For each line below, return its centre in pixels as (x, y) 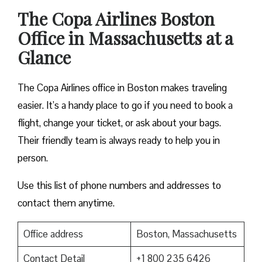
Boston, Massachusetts (186, 234)
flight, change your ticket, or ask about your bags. (119, 123)
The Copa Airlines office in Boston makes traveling (122, 88)
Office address (53, 234)
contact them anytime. (66, 203)
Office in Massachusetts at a (125, 38)
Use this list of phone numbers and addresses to (119, 186)
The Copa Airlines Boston (116, 19)
